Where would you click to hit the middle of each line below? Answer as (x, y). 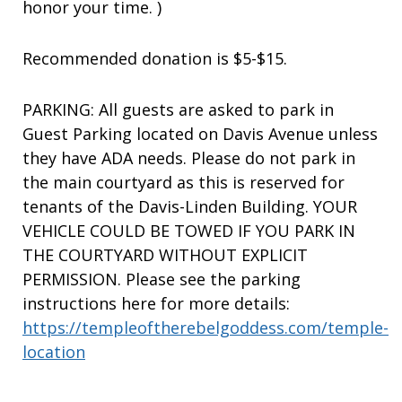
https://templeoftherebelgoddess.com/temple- (205, 328)
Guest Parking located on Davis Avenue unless (200, 134)
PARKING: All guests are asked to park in (178, 110)
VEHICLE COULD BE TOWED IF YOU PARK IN (189, 231)
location (54, 352)
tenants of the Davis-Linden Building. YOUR (190, 207)
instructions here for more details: (156, 304)
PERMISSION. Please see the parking (162, 280)
